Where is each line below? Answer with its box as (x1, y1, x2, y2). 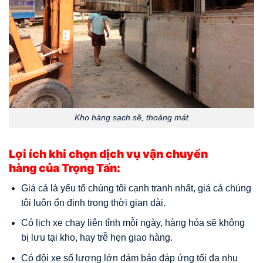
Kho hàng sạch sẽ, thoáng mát (75, 113, 188, 123)
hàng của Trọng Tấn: (9, 161, 120, 176)
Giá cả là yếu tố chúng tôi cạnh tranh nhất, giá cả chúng (21, 183, 251, 193)
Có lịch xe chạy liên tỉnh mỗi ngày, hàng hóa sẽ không (21, 218, 245, 228)
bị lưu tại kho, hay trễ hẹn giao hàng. (21, 232, 173, 243)
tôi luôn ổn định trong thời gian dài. (21, 197, 166, 208)
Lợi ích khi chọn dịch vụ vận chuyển (9, 147, 208, 161)
